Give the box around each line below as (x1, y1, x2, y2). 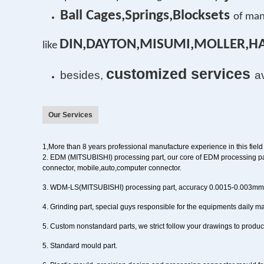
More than (48, 143, 82, 151)
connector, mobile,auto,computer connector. (42, 164, 181, 172)
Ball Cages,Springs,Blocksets (60, 8, 230, 23)
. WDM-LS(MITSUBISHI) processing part (47, 183, 175, 192)
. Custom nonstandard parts (47, 222, 135, 230)
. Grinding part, (47, 203, 94, 211)
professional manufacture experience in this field (106, 143, 263, 151)
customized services (106, 65, 250, 82)
